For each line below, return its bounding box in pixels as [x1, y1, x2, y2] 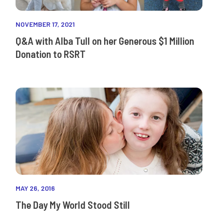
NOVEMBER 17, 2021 [16, 20, 75, 29]
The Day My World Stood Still [16, 199, 130, 211]
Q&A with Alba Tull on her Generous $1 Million [16, 35, 194, 47]
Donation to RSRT [16, 48, 86, 60]
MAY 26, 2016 [16, 184, 55, 193]
